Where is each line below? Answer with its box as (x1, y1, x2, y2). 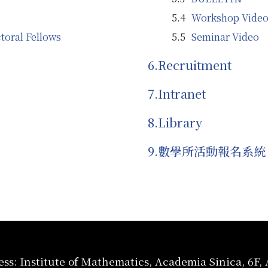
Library (158, 114, 202, 131)
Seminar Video (191, 30, 259, 44)
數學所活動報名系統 (158, 142, 266, 160)
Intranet (158, 85, 206, 102)
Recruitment (158, 56, 232, 74)
